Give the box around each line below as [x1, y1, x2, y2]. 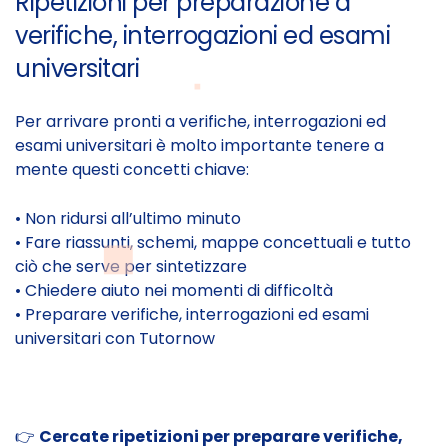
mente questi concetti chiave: [15, 158, 249, 182]
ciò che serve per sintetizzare [15, 255, 247, 279]
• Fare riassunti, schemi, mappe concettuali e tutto [15, 231, 411, 255]
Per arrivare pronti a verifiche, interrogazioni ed [15, 110, 386, 134]
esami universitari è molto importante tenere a [15, 134, 384, 158]
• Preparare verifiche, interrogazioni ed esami [15, 303, 369, 327]
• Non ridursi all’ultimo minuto [15, 207, 241, 231]
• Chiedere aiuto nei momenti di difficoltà [15, 279, 333, 303]
